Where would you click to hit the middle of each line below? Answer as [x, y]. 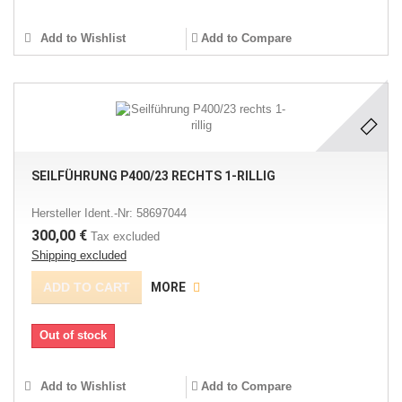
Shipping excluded [79, 255]
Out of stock [73, 335]
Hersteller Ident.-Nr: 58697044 [109, 213]
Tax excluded [125, 236]
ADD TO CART [87, 287]
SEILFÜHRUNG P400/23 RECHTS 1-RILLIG [153, 176]
